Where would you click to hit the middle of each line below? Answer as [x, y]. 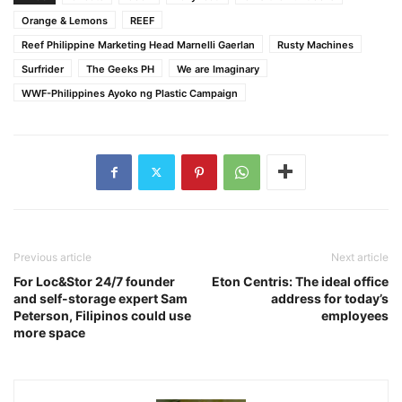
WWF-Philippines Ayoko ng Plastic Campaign [130, 93]
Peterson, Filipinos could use [102, 315]
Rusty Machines [315, 44]
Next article [360, 257]
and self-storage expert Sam [100, 298]
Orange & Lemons [65, 20]
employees [355, 315]
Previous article [52, 257]
